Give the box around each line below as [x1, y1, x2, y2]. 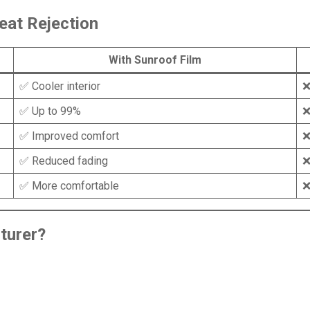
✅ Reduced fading [19, 154, 108, 167]
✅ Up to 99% [19, 104, 81, 118]
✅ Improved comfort [19, 129, 119, 143]
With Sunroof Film [109, 53, 201, 66]
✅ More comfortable [19, 179, 119, 192]
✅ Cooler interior [19, 79, 100, 93]
